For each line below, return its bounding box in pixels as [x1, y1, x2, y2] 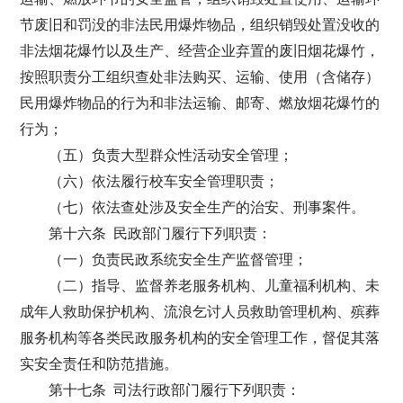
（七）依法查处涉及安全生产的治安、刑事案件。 [49, 200, 366, 215]
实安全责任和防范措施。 [20, 356, 179, 372]
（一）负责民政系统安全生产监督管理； [49, 252, 309, 267]
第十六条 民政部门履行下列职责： [49, 226, 273, 241]
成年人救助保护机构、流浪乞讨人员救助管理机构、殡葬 [20, 304, 381, 319]
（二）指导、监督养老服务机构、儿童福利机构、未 [49, 278, 381, 293]
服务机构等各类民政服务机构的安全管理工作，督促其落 [20, 330, 381, 345]
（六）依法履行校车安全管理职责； [49, 174, 280, 189]
